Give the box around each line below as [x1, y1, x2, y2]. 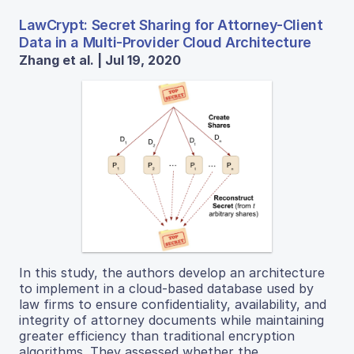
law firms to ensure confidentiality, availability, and [19, 296, 326, 313]
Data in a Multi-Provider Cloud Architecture [19, 34, 311, 51]
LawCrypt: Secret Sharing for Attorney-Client [19, 17, 323, 34]
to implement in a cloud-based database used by [19, 281, 314, 297]
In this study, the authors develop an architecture [19, 265, 325, 281]
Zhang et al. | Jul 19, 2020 [19, 52, 181, 69]
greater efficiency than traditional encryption [19, 328, 295, 345]
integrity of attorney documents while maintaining [19, 312, 324, 329]
